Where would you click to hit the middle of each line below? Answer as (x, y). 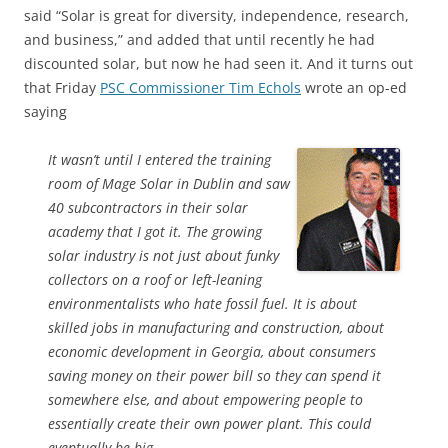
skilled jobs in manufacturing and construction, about (216, 327)
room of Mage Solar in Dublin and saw (169, 183)
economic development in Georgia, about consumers (212, 351)
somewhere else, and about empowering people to (205, 399)
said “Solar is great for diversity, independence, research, (216, 15)
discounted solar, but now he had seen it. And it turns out (218, 63)
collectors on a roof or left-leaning (155, 279)
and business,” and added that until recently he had (199, 39)
